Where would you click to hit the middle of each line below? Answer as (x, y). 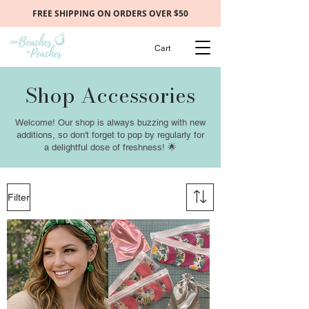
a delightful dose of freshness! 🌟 (110, 147)
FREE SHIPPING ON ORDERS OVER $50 (110, 13)
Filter (19, 197)
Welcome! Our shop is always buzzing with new (110, 122)
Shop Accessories (110, 95)
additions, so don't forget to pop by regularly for (110, 135)
